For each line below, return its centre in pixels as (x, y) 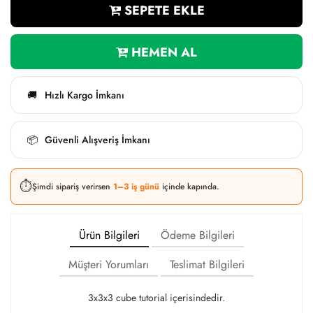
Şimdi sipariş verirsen (73, 187)
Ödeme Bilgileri (197, 235)
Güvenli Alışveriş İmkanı (97, 139)
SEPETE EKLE (162, 10)
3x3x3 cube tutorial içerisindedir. (156, 298)
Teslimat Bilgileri (207, 264)
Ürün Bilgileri (109, 235)
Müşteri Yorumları (109, 264)
